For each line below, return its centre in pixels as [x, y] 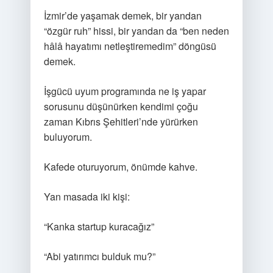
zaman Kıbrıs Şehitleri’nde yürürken [121, 122]
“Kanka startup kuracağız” [99, 226]
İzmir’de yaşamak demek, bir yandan [122, 16]
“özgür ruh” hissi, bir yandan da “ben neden [136, 31]
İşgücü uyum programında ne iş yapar [125, 91]
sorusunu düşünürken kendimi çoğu [121, 106]
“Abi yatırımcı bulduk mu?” [99, 256]
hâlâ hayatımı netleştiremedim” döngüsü [130, 46]
